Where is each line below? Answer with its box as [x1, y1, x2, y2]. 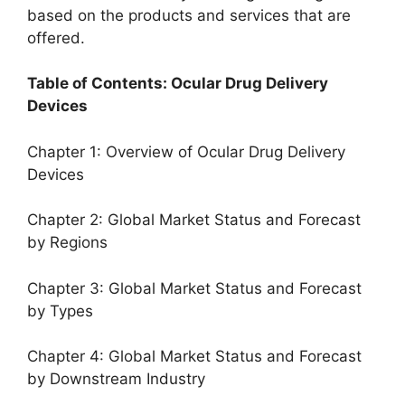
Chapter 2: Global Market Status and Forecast [27, 211, 361, 229]
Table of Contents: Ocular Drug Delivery [27, 74, 328, 92]
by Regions [27, 233, 108, 251]
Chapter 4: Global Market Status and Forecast [27, 347, 362, 365]
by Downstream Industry [27, 370, 205, 388]
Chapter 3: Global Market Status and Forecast [27, 278, 362, 297]
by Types [27, 301, 93, 320]
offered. [27, 28, 85, 47]
